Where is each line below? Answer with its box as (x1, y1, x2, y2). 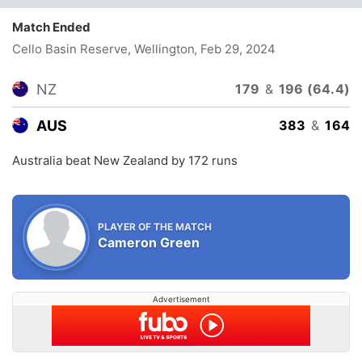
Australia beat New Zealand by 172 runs (12, 153, 238, 169)
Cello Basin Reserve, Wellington (12, 41, 195, 57)
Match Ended (12, 19, 98, 35)
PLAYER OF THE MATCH (98, 220, 212, 233)
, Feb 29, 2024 (193, 41, 276, 57)
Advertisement (152, 294, 210, 305)
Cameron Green (98, 234, 200, 250)
